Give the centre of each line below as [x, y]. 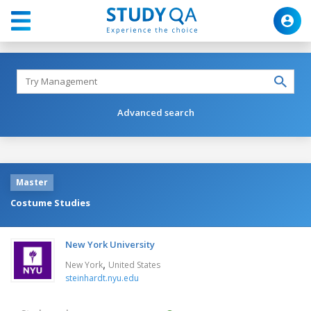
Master [32, 182]
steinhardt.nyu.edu [102, 278]
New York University [110, 244]
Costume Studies [50, 202]
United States [134, 264]
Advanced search [155, 112]
